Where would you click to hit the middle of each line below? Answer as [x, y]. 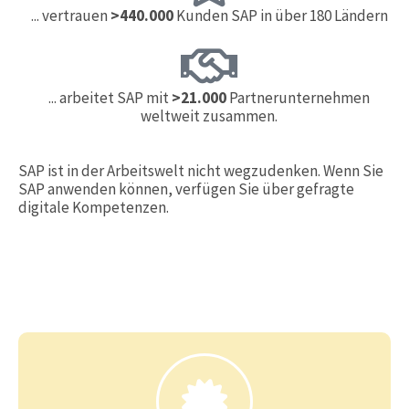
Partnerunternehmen [298, 98]
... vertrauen [70, 16]
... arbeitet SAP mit [110, 98]
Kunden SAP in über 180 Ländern [280, 16]
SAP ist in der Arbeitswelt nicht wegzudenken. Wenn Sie [201, 171]
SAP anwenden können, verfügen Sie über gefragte [186, 189]
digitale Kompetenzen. [94, 207]
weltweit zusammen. [209, 116]
